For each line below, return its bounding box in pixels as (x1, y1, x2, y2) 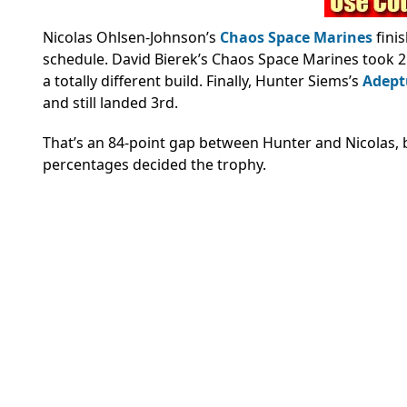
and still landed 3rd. (43, 93, 178, 114)
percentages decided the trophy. (43, 154, 270, 175)
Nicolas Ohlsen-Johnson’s (43, 27, 220, 48)
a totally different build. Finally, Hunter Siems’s (43, 71, 362, 92)
